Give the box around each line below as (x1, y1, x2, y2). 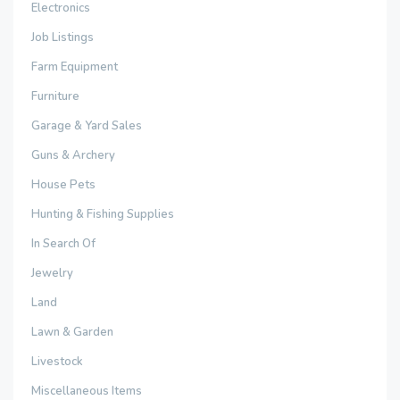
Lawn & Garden (31, 324, 113, 340)
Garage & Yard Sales (31, 118, 142, 134)
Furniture (31, 88, 79, 104)
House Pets (31, 177, 96, 193)
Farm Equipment (31, 59, 118, 75)
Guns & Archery (31, 147, 115, 163)
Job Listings (31, 29, 94, 46)
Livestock (31, 354, 83, 370)
